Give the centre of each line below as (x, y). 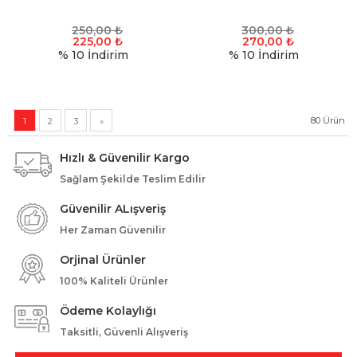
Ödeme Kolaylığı (108, 311)
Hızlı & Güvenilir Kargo (125, 158)
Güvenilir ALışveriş (113, 209)
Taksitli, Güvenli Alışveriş (124, 332)
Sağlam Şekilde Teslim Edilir (133, 179)
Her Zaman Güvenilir (113, 230)
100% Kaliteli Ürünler (114, 281)
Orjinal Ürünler (103, 260)
